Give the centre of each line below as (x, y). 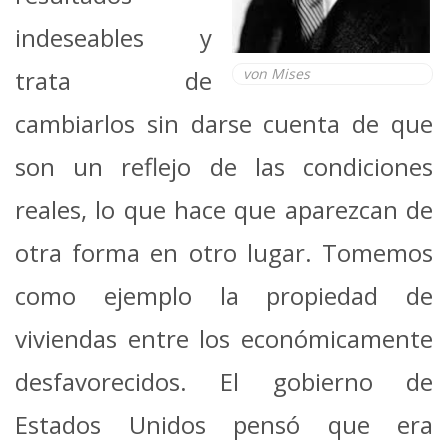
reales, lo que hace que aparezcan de (224, 209)
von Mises (276, 73)
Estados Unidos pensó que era (224, 424)
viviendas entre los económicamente (224, 338)
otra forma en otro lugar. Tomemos (224, 252)
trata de (113, 80)
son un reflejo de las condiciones (224, 166)
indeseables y (113, 37)
